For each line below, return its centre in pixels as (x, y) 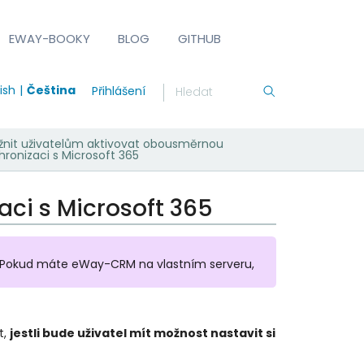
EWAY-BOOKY (50, 38)
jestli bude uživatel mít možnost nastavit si (142, 333)
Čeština (51, 90)
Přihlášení (118, 91)
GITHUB (199, 38)
